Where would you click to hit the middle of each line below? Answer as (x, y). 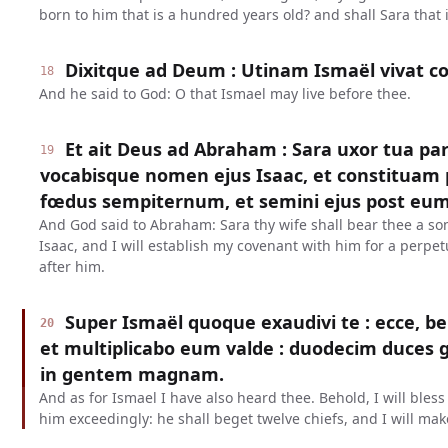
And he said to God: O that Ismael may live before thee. (224, 93)
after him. (71, 266)
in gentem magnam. (131, 374)
